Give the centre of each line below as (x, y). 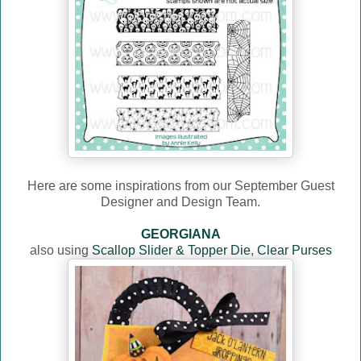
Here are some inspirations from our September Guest (180, 186)
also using (60, 251)
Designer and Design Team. (180, 202)
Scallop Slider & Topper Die (171, 251)
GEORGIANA (180, 234)
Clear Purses (294, 251)
